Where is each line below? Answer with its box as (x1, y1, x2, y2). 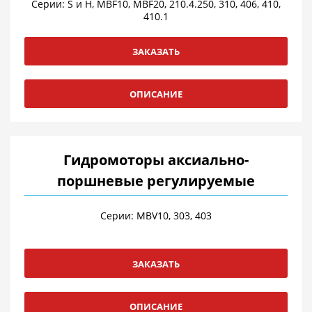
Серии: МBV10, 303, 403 (100, 209, 212, 223)
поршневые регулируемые (57, 171, 255, 191)
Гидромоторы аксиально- (63, 150, 249, 170)
